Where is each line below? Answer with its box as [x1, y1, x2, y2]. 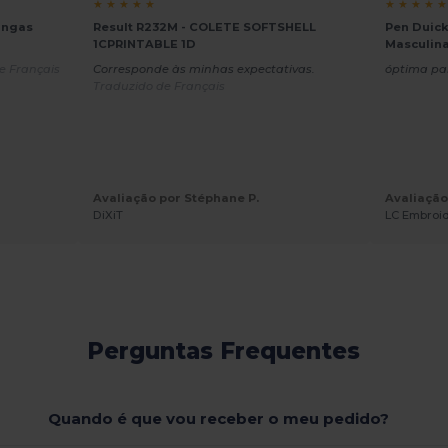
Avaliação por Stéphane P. [92, 190, 259, 205]
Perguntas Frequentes [87, 336, 361, 365]
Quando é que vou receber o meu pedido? [48, 409, 390, 428]
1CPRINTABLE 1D [92, 37, 196, 51]
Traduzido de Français [92, 78, 225, 93]
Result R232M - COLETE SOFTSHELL [92, 20, 316, 34]
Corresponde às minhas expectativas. [92, 61, 315, 76]
